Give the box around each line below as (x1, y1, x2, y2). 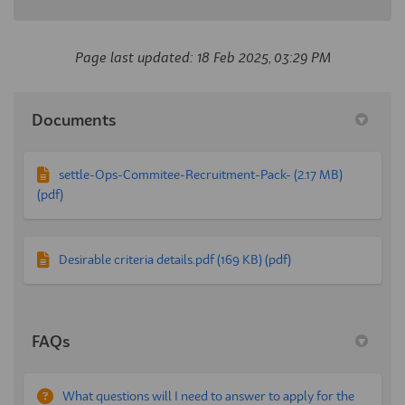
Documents (32, 112, 117, 129)
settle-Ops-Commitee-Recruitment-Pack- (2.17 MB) (59, 168, 343, 182)
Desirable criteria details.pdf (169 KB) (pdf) (59, 253, 291, 267)
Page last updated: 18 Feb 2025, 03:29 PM (74, 51, 331, 66)
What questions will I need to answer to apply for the (62, 390, 354, 403)
